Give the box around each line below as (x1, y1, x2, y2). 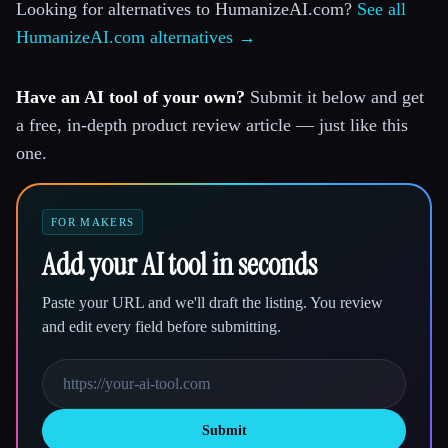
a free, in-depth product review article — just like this (16, 115, 408, 136)
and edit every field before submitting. (42, 318, 281, 336)
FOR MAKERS (51, 216, 135, 229)
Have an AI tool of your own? (16, 87, 245, 108)
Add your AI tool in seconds (42, 245, 317, 285)
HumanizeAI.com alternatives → (16, 27, 256, 48)
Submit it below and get (245, 87, 424, 108)
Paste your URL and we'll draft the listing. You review (42, 294, 383, 312)
